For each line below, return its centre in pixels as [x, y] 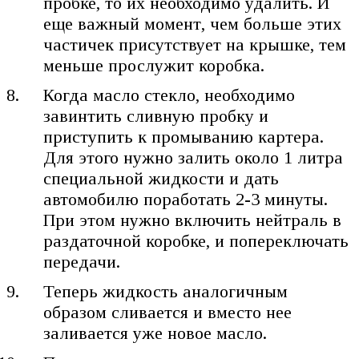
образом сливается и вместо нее [168, 312]
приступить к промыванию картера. [184, 136]
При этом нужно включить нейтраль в [193, 220]
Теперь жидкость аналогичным [166, 291]
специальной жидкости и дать [161, 178]
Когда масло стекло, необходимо [169, 95]
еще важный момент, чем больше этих [193, 23]
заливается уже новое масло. [155, 333]
